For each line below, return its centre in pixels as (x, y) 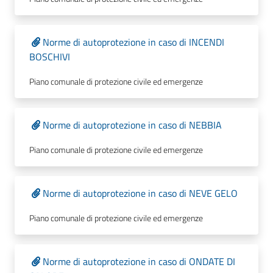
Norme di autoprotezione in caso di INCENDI (133, 42)
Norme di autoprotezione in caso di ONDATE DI (139, 261)
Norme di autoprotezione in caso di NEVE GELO (140, 193)
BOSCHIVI (50, 57)
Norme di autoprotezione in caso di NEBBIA (132, 125)
